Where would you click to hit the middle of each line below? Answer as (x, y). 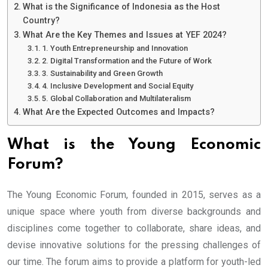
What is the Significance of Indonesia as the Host (121, 7)
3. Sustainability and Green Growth (103, 74)
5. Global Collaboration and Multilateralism (117, 99)
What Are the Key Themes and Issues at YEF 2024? (124, 35)
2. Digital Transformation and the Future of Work (127, 61)
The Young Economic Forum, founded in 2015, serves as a (134, 195)
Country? (41, 21)
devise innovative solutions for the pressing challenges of (134, 245)
